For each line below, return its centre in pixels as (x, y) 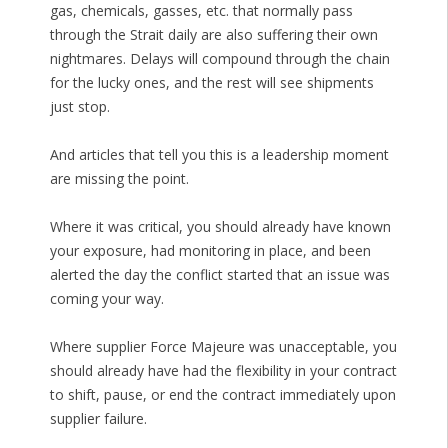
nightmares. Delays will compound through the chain (219, 59)
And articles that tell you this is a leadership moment (219, 155)
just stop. (79, 107)
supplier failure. (98, 419)
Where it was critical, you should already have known (220, 227)
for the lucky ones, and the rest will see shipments (211, 83)
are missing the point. (119, 179)
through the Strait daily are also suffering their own (213, 35)
